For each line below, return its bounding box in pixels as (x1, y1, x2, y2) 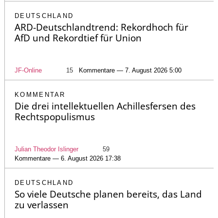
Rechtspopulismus (15, 110, 95, 124)
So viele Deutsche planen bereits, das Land (15, 188, 202, 201)
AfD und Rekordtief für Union (15, 32, 142, 45)
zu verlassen (15, 199, 69, 212)
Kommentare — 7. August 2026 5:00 (79, 67, 182, 74)
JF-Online (15, 67, 42, 74)
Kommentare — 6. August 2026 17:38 (15, 155, 121, 163)
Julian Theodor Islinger (15, 145, 78, 153)
